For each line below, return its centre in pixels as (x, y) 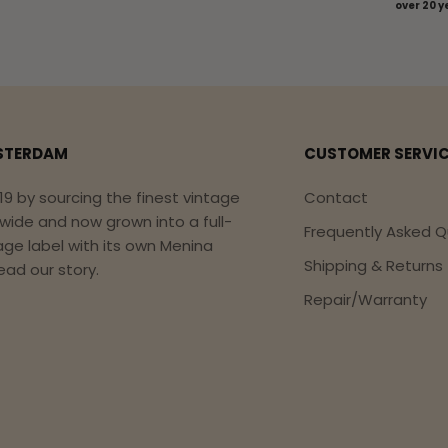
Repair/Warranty (365, 299)
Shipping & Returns (373, 265)
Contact (336, 197)
